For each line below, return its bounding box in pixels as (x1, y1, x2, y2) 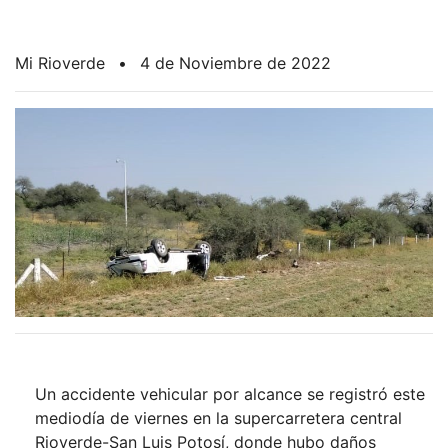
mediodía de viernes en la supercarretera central (35, 408, 402, 428)
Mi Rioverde (15, 53, 105, 73)
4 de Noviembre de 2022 (140, 53, 331, 73)
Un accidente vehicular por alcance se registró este (35, 384, 425, 404)
